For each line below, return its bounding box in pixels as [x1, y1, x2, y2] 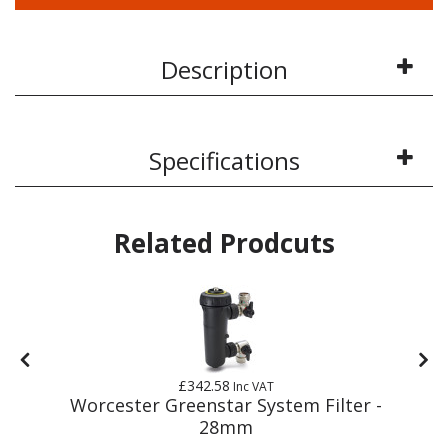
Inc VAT [230, 377, 275, 395]
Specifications [148, 143, 300, 177]
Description [160, 52, 288, 86]
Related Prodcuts [113, 224, 335, 261]
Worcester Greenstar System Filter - [70, 392, 383, 417]
